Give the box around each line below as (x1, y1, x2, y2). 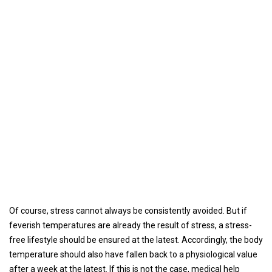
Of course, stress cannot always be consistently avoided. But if (9, 206, 247, 216)
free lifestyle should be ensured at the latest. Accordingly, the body (9, 235, 263, 245)
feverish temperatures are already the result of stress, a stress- (9, 220, 252, 230)
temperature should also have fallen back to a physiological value (9, 250, 257, 259)
